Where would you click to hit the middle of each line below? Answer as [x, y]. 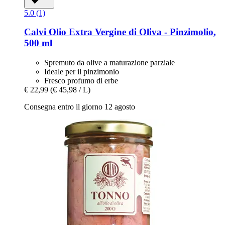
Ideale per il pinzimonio [82, 71]
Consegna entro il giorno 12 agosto [80, 106]
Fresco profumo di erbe [81, 80]
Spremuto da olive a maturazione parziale [109, 62]
